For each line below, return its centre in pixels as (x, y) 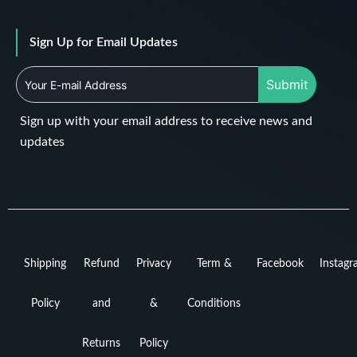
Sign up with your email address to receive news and (166, 122)
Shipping (45, 264)
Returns (101, 344)
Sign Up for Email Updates (104, 43)
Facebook (280, 264)
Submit (287, 85)
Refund (101, 264)
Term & (214, 264)
